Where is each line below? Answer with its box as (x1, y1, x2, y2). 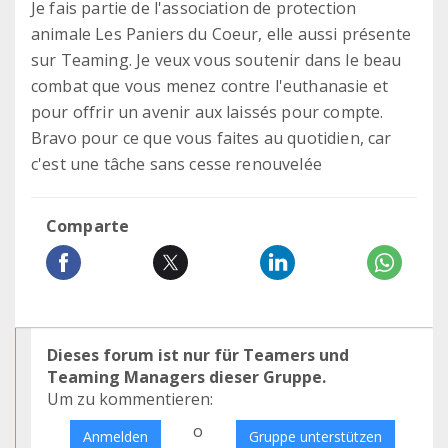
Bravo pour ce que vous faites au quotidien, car (31, 127, 392, 149)
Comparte (46, 215, 130, 237)
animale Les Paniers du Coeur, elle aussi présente (31, 23, 411, 45)
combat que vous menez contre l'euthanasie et (31, 75, 389, 97)
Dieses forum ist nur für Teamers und (47, 344, 349, 366)
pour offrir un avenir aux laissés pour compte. (31, 101, 384, 123)
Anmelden (82, 427, 148, 446)
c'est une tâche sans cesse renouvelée (31, 153, 322, 175)
